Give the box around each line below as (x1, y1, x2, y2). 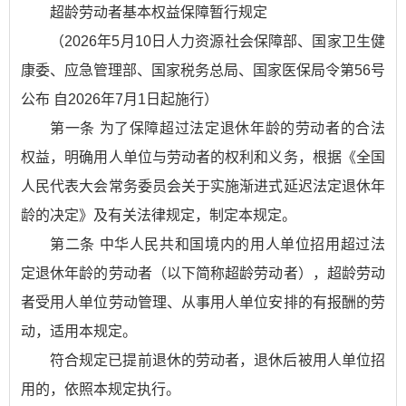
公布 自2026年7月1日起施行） (21, 92, 218, 107)
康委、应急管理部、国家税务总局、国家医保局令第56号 (21, 63, 385, 78)
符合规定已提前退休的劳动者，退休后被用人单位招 (50, 353, 385, 368)
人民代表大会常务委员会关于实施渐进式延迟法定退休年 (21, 179, 385, 194)
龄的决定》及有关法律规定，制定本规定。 (21, 208, 296, 223)
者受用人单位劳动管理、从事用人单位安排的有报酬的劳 (21, 295, 385, 310)
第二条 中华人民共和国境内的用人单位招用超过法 (50, 237, 385, 252)
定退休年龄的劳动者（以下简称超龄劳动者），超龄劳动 (21, 266, 385, 281)
